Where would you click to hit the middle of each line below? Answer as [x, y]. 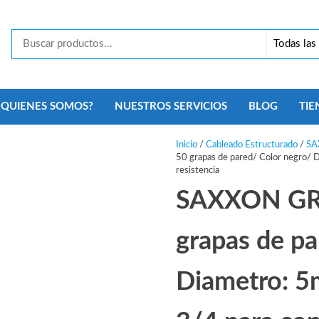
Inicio [186, 145]
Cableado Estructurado [251, 145]
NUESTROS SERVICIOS [171, 107]
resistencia [197, 171]
